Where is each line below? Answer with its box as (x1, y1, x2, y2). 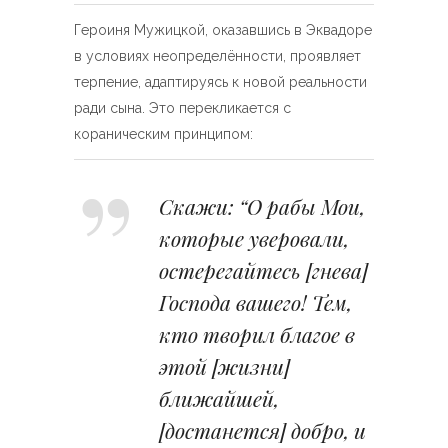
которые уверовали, (159, 224, 349, 252)
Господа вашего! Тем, (159, 288, 352, 316)
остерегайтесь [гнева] (159, 256, 368, 284)
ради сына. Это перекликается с (74, 100, 291, 116)
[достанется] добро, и (159, 416, 366, 444)
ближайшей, (159, 384, 279, 412)
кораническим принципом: (74, 126, 253, 142)
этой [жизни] (159, 352, 290, 380)
